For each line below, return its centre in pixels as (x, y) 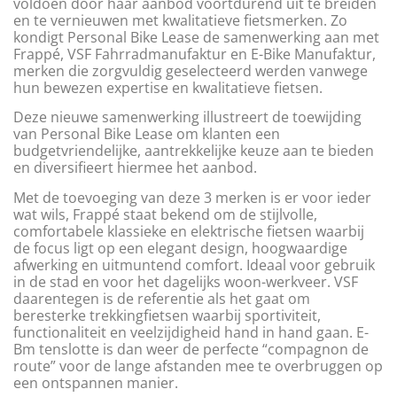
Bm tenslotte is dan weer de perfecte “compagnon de (191, 349)
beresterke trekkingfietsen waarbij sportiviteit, (167, 315)
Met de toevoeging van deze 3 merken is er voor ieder (192, 197)
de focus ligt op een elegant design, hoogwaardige (180, 248)
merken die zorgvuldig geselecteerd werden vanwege (191, 70)
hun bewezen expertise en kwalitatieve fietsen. (168, 87)
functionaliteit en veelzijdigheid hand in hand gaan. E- (191, 332)
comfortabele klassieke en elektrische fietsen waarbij (189, 231)
